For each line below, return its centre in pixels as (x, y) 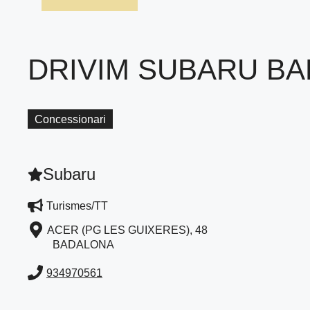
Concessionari (70, 120)
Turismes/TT (77, 206)
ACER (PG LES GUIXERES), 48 (127, 230)
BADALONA (83, 245)
